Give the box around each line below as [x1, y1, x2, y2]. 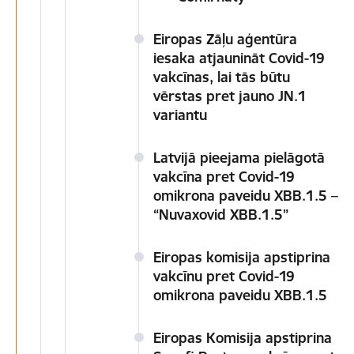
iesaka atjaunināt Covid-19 [153, 49, 325, 67]
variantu [153, 106, 207, 124]
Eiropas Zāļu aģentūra [153, 30, 297, 48]
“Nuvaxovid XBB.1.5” [153, 205, 288, 224]
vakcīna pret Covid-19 [153, 168, 295, 186]
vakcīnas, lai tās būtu [153, 68, 290, 86]
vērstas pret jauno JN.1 [153, 87, 307, 105]
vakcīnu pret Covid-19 [153, 267, 295, 285]
